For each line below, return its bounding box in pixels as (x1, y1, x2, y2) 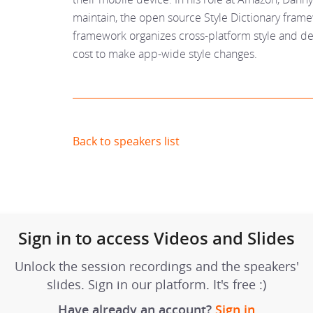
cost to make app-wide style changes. (73, 46, 257, 61)
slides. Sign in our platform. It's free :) (47, 276, 266, 293)
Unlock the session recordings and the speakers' (14, 258, 299, 275)
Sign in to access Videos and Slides (18, 227, 295, 249)
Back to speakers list (73, 133, 180, 149)
